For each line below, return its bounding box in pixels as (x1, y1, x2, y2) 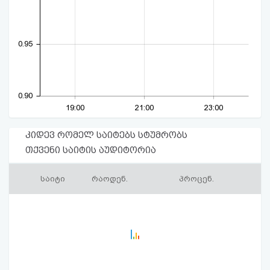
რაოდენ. (92, 174, 128, 184)
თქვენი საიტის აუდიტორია (25, 145, 156, 156)
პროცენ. (179, 174, 214, 184)
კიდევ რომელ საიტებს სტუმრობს (25, 130, 187, 141)
